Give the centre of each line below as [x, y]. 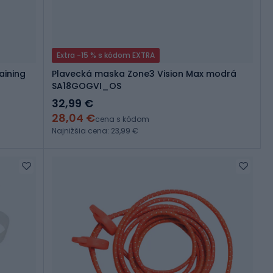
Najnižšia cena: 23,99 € [95, 131]
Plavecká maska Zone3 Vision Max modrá [144, 74]
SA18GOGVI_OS [87, 86]
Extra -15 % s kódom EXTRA [106, 55]
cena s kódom [122, 119]
